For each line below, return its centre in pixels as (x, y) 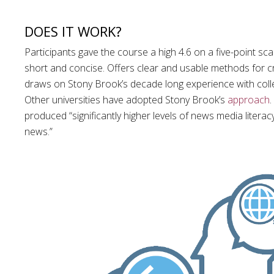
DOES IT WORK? (73, 31)
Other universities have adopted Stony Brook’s (126, 99)
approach (249, 99)
